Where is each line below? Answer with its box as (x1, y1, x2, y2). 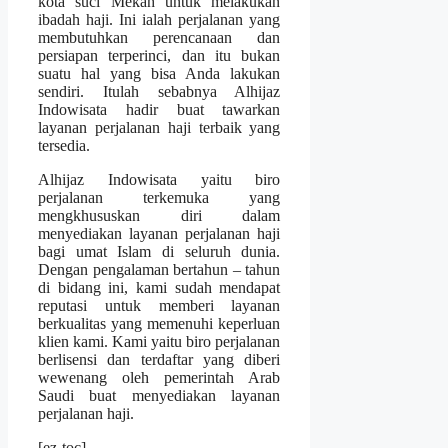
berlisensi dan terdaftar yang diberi (38, 351, 281, 369)
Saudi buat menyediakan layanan (38, 387, 281, 405)
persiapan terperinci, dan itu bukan (38, 47, 281, 65)
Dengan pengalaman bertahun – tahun (38, 261, 281, 279)
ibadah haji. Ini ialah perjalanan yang (38, 11, 281, 29)
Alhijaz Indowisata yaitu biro (38, 171, 281, 189)
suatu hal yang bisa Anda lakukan (38, 65, 281, 83)
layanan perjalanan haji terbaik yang (38, 119, 281, 137)
